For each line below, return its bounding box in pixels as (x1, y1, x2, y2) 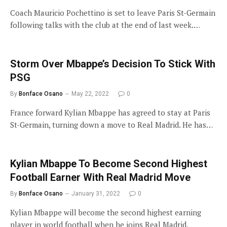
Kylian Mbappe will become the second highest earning (10, 207, 201, 217)
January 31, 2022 (71, 190, 120, 197)
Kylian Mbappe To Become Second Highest (10, 157, 207, 170)
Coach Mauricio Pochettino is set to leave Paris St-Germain (10, 7, 215, 18)
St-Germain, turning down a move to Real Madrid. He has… (10, 119, 213, 130)
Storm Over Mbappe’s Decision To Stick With (10, 57, 215, 70)
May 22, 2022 (71, 90, 109, 97)
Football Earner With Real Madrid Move (10, 171, 191, 183)
